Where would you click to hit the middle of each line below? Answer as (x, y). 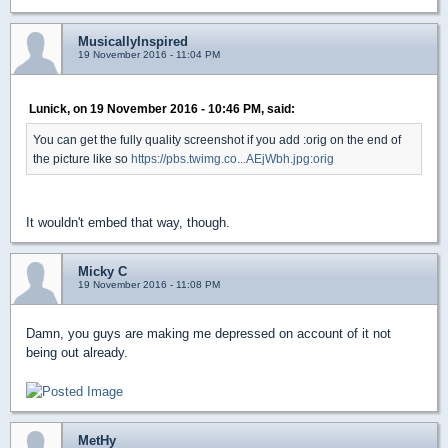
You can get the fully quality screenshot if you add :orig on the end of (217, 139)
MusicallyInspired (133, 41)
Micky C (102, 271)
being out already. (77, 352)
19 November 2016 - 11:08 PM (149, 284)
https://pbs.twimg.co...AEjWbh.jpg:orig (232, 158)
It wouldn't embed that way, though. (128, 222)
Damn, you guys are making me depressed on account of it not (208, 333)
